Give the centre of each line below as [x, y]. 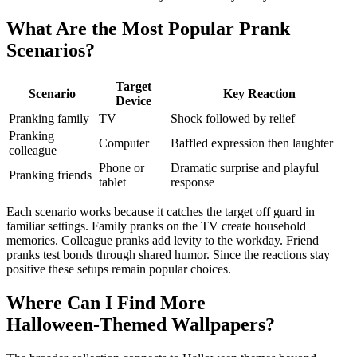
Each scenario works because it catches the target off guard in [161, 211]
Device [133, 100]
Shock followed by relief [233, 118]
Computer [124, 143]
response [192, 182]
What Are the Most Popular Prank [148, 29]
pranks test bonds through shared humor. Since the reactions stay [168, 254]
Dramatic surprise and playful [245, 167]
